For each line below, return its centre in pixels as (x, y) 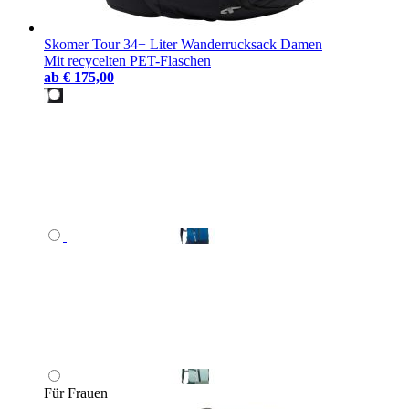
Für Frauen (76, 393)
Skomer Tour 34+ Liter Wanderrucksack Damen (183, 44)
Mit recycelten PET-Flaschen (127, 60)
